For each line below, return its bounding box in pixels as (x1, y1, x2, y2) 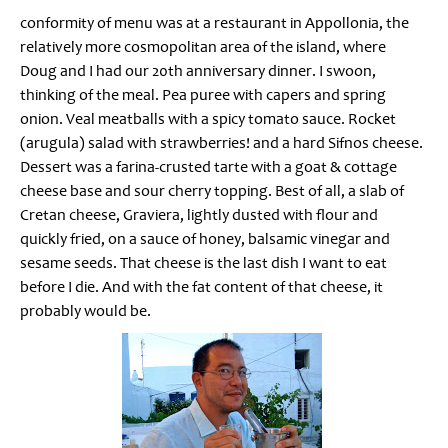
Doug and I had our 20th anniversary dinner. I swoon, (20, 60, 376, 81)
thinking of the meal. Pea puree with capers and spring (20, 84, 386, 105)
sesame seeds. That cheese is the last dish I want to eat (20, 252, 387, 273)
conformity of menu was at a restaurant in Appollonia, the (20, 12, 409, 33)
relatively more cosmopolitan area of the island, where (20, 36, 386, 57)
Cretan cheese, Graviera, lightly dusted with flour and (20, 204, 378, 225)
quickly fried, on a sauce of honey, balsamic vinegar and (20, 228, 390, 249)
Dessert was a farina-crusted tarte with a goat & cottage (20, 156, 397, 177)
